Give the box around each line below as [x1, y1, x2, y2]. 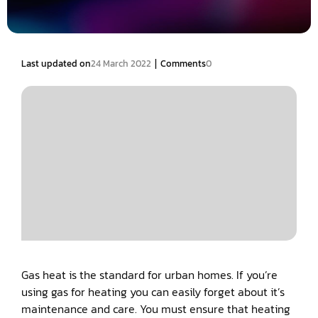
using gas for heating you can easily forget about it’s [21, 283, 285, 301]
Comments [160, 56, 206, 70]
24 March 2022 [91, 56, 151, 70]
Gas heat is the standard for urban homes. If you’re [21, 266, 278, 284]
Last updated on [21, 56, 91, 70]
